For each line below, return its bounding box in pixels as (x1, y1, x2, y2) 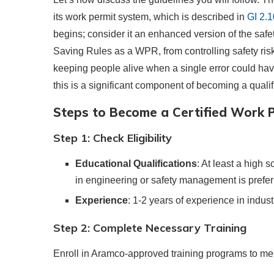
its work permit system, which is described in (53, 12, 247, 23)
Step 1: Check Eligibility (53, 131, 172, 146)
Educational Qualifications (75, 158, 197, 169)
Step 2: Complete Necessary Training (53, 221, 246, 235)
